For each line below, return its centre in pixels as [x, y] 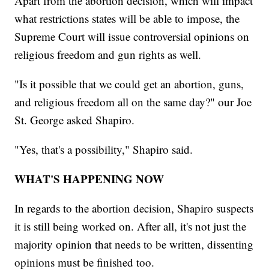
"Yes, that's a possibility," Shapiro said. [104, 149]
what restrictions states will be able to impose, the [127, 18]
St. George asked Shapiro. [75, 119]
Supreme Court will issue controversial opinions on [132, 36]
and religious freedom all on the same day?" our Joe [133, 101]
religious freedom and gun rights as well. [108, 54]
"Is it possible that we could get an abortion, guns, [129, 83]
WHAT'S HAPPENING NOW [89, 178]
